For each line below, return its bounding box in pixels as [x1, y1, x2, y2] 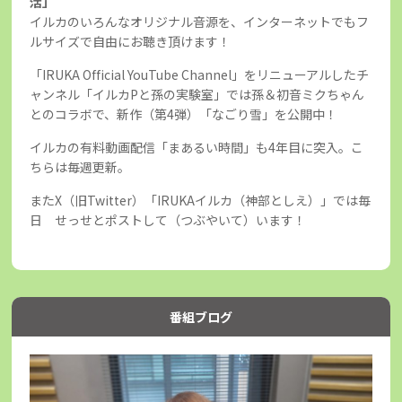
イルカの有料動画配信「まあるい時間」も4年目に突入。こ [30, 137, 364, 156]
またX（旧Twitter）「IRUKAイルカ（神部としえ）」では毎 [30, 190, 371, 209]
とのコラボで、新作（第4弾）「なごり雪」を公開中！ [30, 104, 338, 123]
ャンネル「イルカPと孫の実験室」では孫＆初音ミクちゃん [30, 84, 365, 103]
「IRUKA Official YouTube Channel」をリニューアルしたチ [30, 65, 370, 83]
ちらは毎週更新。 [30, 157, 131, 176]
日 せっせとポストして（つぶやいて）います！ [30, 210, 307, 229]
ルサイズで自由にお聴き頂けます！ [30, 31, 232, 50]
